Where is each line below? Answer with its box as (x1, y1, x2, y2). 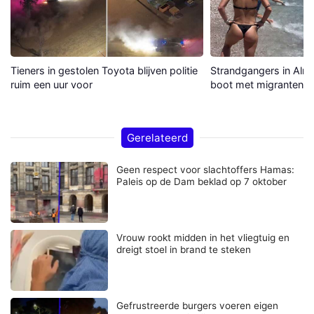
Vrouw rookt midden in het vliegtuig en (116, 231, 290, 243)
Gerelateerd (126, 130, 188, 144)
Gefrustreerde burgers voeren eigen (116, 299, 279, 311)
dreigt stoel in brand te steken (116, 243, 252, 255)
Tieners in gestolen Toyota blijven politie (11, 64, 198, 76)
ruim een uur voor (11, 78, 93, 90)
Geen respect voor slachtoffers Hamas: (116, 163, 295, 175)
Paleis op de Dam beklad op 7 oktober (116, 175, 287, 187)
